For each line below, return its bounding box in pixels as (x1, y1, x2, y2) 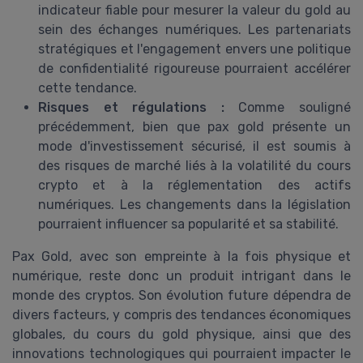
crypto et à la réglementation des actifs (38, 177, 351, 193)
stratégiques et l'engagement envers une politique (38, 41, 351, 57)
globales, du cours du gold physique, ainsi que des (12, 326, 351, 342)
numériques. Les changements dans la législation (38, 196, 351, 212)
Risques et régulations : (38, 99, 224, 115)
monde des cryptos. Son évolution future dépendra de (12, 287, 351, 303)
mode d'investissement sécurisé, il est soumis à (38, 138, 351, 154)
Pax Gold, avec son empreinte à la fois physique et (12, 248, 351, 264)
